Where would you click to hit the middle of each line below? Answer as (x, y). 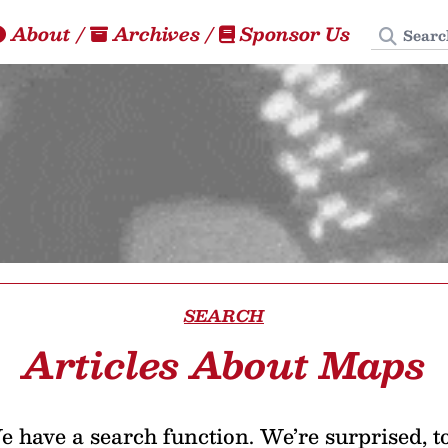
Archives (156, 33)
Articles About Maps (224, 364)
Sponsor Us (295, 33)
